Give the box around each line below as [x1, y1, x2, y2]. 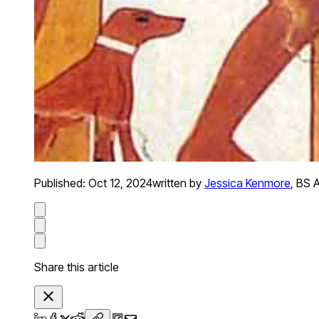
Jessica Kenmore [204, 176, 291, 191]
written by [152, 176, 202, 191]
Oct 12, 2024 [88, 176, 152, 191]
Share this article [34, 260, 119, 275]
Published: [34, 176, 88, 191]
